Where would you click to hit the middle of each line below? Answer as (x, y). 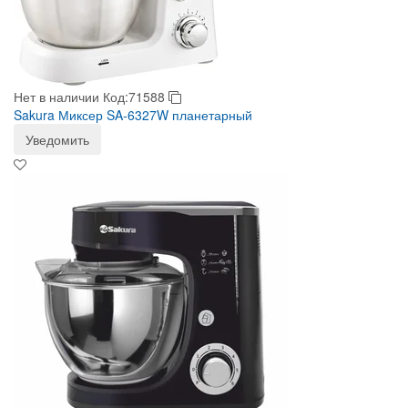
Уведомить (57, 139)
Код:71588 (136, 97)
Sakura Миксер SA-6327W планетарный (133, 115)
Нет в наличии (56, 97)
